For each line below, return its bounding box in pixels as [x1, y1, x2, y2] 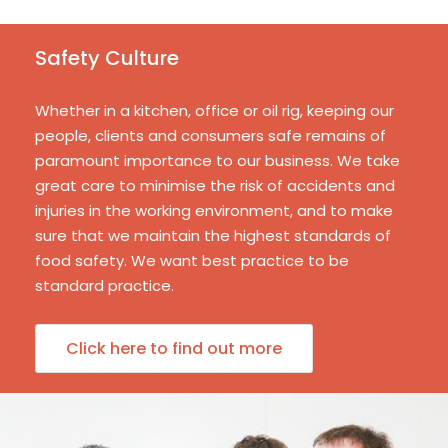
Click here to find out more [66, 337, 282, 360]
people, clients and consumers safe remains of [35, 125, 386, 146]
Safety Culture [35, 44, 179, 72]
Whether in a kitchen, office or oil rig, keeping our [35, 100, 394, 121]
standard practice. [35, 275, 174, 296]
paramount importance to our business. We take [35, 150, 400, 171]
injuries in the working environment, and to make [35, 200, 393, 221]
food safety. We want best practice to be [35, 250, 349, 271]
